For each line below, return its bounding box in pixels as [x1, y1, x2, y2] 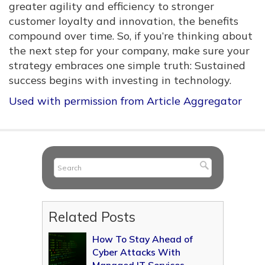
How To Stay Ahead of [92, 233, 193, 245]
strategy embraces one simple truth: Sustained [9, 59, 245, 73]
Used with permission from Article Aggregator [9, 94, 242, 108]
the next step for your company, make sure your [9, 44, 250, 58]
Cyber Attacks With [92, 246, 180, 258]
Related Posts [48, 208, 135, 226]
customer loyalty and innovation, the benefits [9, 14, 238, 28]
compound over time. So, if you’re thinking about [9, 29, 253, 43]
